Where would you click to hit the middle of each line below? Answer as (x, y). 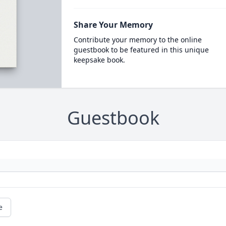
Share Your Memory (113, 25)
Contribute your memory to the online (137, 40)
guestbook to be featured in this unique (141, 50)
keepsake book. (99, 60)
